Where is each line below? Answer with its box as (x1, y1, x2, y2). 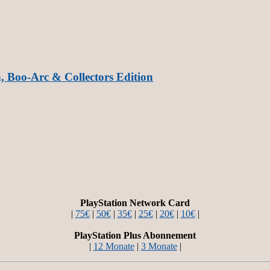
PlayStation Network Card (80, 198, 190, 209)
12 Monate (93, 241, 134, 252)
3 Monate (140, 241, 177, 252)
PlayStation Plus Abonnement (74, 230, 196, 241)
